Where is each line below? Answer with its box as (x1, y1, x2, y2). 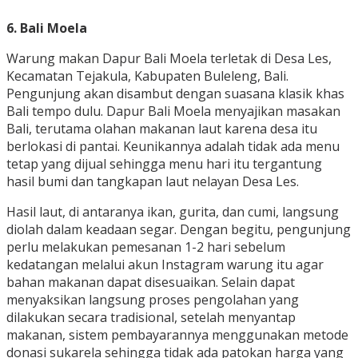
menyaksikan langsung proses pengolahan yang (6, 291, 299, 309)
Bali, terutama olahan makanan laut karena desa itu (6, 120, 317, 138)
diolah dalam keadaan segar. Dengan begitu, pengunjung (6, 221, 351, 239)
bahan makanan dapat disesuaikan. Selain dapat (6, 273, 295, 292)
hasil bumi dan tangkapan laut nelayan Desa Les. (6, 173, 299, 191)
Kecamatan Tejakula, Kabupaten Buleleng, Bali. (6, 67, 288, 86)
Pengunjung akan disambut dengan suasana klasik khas (6, 85, 344, 103)
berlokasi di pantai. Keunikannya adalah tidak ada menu (6, 137, 340, 156)
